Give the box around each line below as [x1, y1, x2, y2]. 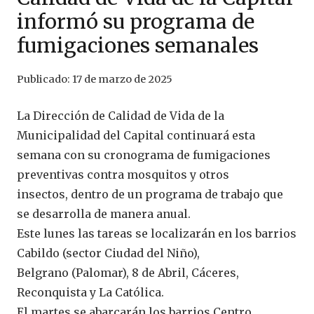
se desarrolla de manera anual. [17, 207, 191, 221]
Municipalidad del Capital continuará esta [17, 128, 255, 143]
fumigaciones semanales [17, 33, 259, 59]
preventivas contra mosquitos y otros [17, 168, 229, 182]
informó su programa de [17, 9, 254, 35]
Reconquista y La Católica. [17, 285, 164, 300]
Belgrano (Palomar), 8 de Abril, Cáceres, [17, 266, 239, 280]
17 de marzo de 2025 [72, 73, 172, 86]
